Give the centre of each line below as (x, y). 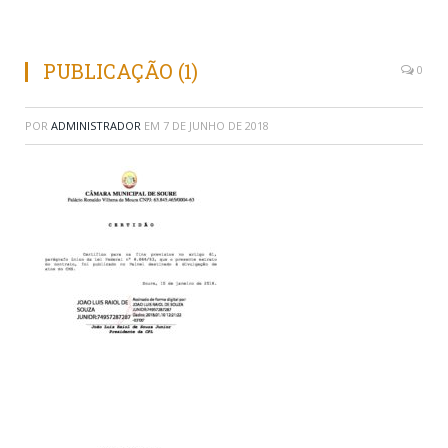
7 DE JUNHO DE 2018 (216, 126)
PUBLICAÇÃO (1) (120, 71)
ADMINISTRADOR (96, 126)
